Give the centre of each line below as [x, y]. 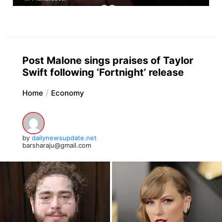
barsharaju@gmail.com [56, 145]
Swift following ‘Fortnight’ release [103, 72]
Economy [67, 93]
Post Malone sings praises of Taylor [108, 60]
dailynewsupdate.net [64, 138]
